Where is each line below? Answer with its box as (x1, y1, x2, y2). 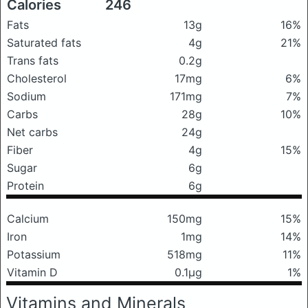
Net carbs (7, 124, 58, 139)
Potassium (7, 247, 60, 261)
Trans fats (7, 53, 58, 67)
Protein (7, 178, 44, 192)
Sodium (7, 89, 46, 103)
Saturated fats (7, 35, 81, 49)
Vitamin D (7, 265, 58, 279)
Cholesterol (7, 71, 67, 85)
